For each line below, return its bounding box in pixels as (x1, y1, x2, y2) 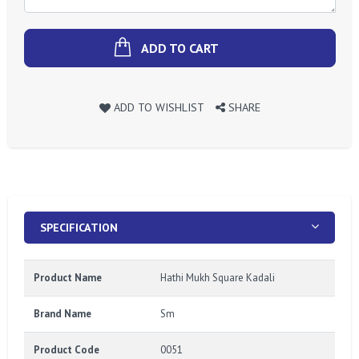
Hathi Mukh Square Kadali (160, 270, 275, 284)
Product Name (34, 270, 102, 284)
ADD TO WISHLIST (114, 99, 204, 115)
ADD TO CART (141, 39, 219, 56)
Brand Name (34, 306, 91, 321)
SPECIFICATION (40, 219, 118, 235)
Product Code (34, 342, 99, 357)
